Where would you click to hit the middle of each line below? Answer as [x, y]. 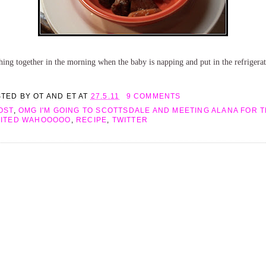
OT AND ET [55, 96]
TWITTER [130, 120]
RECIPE [92, 120]
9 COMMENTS [153, 96]
